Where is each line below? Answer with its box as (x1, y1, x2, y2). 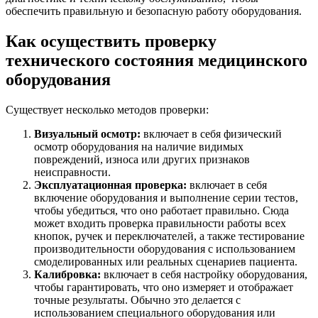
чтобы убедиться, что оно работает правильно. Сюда (34, 204, 289, 216)
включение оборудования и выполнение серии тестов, (34, 191, 298, 204)
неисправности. (34, 165, 111, 178)
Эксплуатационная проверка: (34, 178, 187, 191)
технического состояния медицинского (6, 50, 307, 70)
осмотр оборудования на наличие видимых (34, 140, 243, 153)
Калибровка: (34, 268, 101, 280)
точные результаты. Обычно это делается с (34, 293, 241, 306)
